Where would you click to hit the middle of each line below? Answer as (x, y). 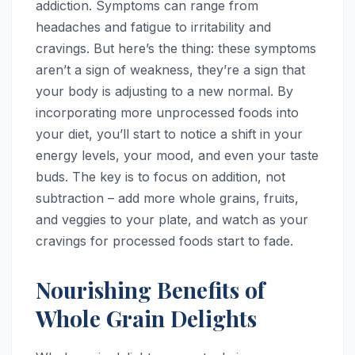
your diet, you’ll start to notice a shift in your (169, 134)
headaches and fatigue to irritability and (153, 27)
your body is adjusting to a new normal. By (164, 92)
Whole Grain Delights (146, 319)
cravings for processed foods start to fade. (164, 241)
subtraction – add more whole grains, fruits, (167, 198)
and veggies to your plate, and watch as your (172, 220)
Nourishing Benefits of (150, 290)
